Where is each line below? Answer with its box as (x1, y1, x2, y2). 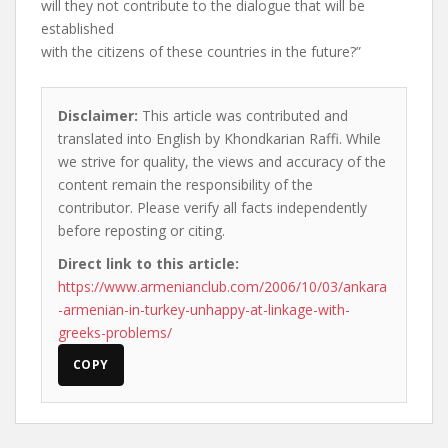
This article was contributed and (138, 106, 348, 125)
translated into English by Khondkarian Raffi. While (58, 129, 381, 148)
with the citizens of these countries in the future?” (41, 42, 361, 61)
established (41, 19, 114, 38)
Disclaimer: (58, 106, 138, 125)
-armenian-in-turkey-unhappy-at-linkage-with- (58, 300, 350, 319)
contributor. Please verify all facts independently (58, 198, 367, 217)
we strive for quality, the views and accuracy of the (58, 152, 386, 171)
